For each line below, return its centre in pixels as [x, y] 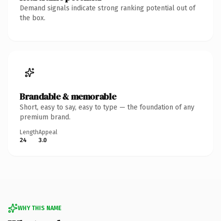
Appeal [48, 132]
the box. [33, 18]
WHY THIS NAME [39, 208]
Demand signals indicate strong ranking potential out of [108, 8]
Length [29, 132]
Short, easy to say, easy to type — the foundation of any [107, 107]
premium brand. [45, 117]
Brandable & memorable [68, 96]
